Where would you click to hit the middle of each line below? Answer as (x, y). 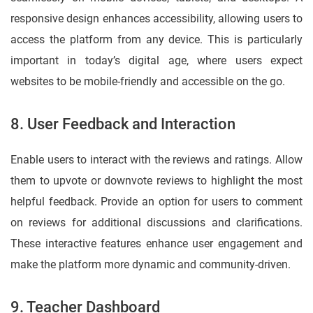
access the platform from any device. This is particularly (156, 40)
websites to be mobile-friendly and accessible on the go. (148, 82)
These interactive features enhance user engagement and (156, 244)
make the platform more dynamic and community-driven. (151, 265)
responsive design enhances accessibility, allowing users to (156, 19)
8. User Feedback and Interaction (123, 124)
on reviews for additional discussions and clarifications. (156, 223)
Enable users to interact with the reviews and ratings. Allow (156, 160)
